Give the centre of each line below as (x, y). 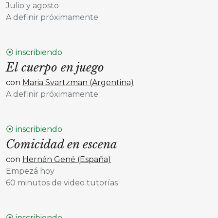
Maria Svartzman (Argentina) (78, 82)
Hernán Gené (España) (67, 159)
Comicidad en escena (62, 144)
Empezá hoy (30, 171)
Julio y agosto (32, 6)
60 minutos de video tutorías (62, 183)
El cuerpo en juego (55, 67)
